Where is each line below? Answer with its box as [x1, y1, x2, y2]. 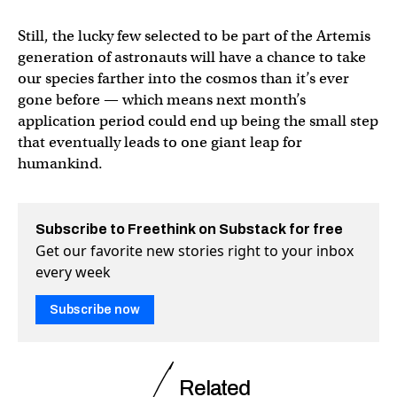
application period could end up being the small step [18, 112, 378, 130]
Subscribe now [50, 303, 140, 316]
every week [35, 262, 111, 282]
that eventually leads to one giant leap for [18, 133, 302, 152]
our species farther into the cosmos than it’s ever [18, 69, 349, 88]
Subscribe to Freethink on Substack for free [35, 222, 343, 237]
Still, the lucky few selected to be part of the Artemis [18, 27, 370, 45]
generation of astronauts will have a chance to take [18, 48, 366, 66]
